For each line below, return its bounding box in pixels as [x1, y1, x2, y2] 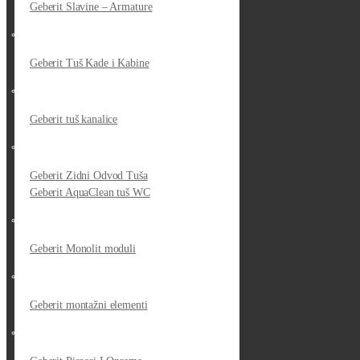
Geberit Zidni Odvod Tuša [30, 170, 148, 182]
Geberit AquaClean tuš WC [30, 186, 150, 198]
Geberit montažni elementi [30, 299, 148, 311]
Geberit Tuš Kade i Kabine [30, 57, 149, 69]
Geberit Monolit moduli [30, 243, 136, 255]
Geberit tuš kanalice [30, 113, 118, 125]
